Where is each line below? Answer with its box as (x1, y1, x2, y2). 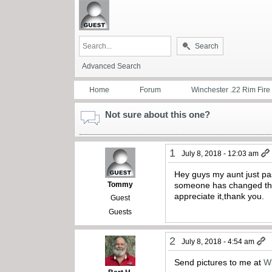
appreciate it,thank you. (174, 191, 265, 201)
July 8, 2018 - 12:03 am (182, 149, 259, 158)
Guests (108, 207, 132, 216)
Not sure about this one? (105, 109, 210, 120)
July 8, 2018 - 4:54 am (182, 237, 255, 246)
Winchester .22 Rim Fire (191, 85, 270, 94)
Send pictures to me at (174, 257, 264, 268)
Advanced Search (82, 61, 141, 70)
